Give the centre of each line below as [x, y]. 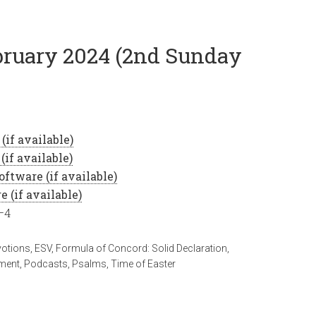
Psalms [89, 264]
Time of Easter [143, 264]
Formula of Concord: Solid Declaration [141, 248]
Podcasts [46, 264]
